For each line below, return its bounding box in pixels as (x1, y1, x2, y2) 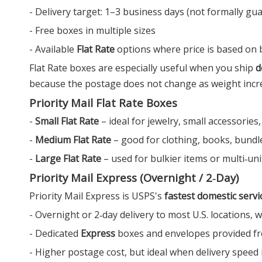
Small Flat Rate (35, 114, 99, 127)
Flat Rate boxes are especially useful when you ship (29, 61, 256, 74)
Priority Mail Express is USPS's (29, 189, 164, 202)
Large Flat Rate (35, 151, 101, 165)
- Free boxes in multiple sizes (29, 23, 156, 37)
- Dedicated (29, 226, 81, 240)
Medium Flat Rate (35, 133, 111, 146)
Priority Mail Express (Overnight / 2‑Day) (29, 170, 239, 185)
